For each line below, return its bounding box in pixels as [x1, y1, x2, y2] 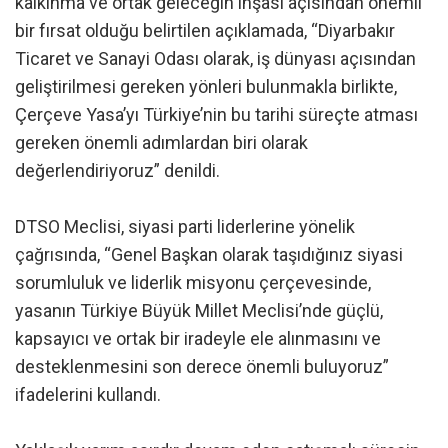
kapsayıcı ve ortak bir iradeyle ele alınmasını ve [15, 327, 381, 349]
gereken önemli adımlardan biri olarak [15, 131, 308, 153]
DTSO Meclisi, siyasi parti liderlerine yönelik [15, 215, 355, 237]
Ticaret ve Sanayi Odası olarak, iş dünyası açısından [15, 47, 416, 69]
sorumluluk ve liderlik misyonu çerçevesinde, [15, 271, 371, 293]
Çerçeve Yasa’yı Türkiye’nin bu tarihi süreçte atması [15, 103, 418, 125]
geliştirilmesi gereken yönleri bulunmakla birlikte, [15, 75, 397, 97]
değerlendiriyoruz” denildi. [15, 159, 220, 181]
